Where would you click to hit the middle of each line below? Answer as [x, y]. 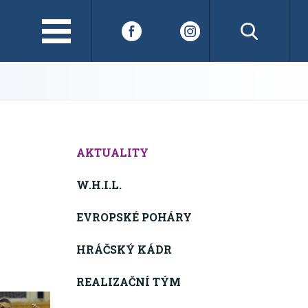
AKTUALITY [113, 153]
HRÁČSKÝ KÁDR [124, 250]
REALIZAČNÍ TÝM [129, 282]
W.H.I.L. [99, 185]
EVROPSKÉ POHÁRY [134, 217]
